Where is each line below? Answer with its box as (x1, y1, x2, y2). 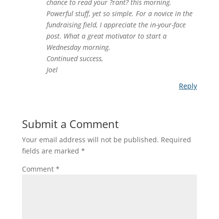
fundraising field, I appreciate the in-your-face (46, 20, 186, 29)
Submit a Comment (22, 116, 119, 131)
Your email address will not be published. (22, 135, 159, 144)
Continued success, (46, 54, 103, 63)
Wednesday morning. (46, 43, 110, 52)
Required (160, 135, 191, 144)
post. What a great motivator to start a (46, 31, 167, 41)
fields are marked (22, 146, 81, 155)
